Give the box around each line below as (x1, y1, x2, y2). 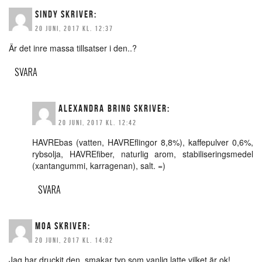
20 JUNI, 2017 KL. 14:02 (35, 236, 113, 244)
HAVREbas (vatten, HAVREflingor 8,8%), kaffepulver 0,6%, (32, 136, 253, 149)
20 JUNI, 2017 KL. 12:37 (35, 25, 113, 33)
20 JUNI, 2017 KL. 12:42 (58, 119, 137, 127)
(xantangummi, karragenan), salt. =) (32, 160, 166, 172)
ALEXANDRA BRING (58, 103, 132, 114)
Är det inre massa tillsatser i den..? (9, 42, 137, 54)
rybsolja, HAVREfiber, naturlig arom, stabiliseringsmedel (32, 148, 253, 160)
